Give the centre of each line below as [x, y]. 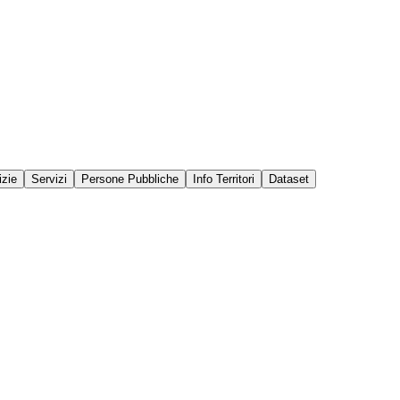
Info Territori [224, 179]
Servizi [49, 179]
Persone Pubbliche [130, 179]
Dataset [289, 179]
